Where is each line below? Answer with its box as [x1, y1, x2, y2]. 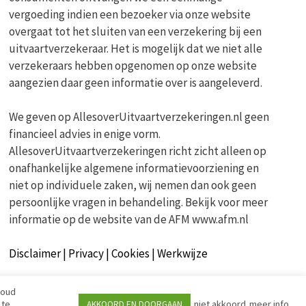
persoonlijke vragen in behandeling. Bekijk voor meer [9, 194, 268, 210]
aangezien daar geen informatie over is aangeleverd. [9, 74, 263, 90]
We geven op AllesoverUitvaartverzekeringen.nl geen [9, 109, 270, 124]
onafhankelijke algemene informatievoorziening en [9, 160, 260, 176]
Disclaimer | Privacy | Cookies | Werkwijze [9, 245, 208, 261]
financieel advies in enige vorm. [9, 126, 161, 141]
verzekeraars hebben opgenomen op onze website [9, 57, 258, 73]
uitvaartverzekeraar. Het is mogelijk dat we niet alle [9, 40, 263, 56]
